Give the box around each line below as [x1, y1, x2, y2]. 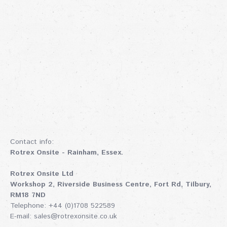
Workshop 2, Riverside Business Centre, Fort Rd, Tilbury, [10, 179, 211, 190]
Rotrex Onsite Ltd [10, 168, 73, 179]
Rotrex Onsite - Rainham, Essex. [10, 147, 123, 158]
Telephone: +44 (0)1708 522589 [10, 200, 115, 211]
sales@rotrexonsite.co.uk [34, 211, 117, 221]
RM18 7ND [10, 190, 46, 200]
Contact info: [10, 136, 54, 147]
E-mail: [10, 211, 34, 221]
